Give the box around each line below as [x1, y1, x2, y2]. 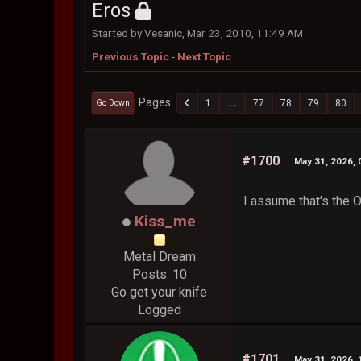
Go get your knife [111, 284, 208, 301]
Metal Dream [122, 249, 196, 265]
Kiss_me [135, 212, 197, 231]
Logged [137, 302, 181, 318]
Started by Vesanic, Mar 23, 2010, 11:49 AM [92, 27, 304, 39]
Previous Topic [92, 50, 170, 64]
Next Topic [177, 50, 232, 64]
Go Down [96, 97, 131, 108]
